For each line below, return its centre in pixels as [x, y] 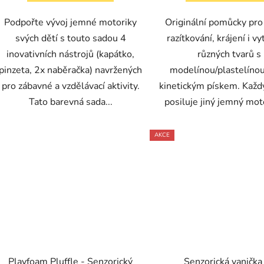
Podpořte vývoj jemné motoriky [71, 23]
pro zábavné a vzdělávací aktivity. [70, 86]
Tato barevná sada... [70, 102]
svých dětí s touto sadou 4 [70, 39]
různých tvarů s [229, 55]
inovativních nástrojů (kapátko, [71, 55]
